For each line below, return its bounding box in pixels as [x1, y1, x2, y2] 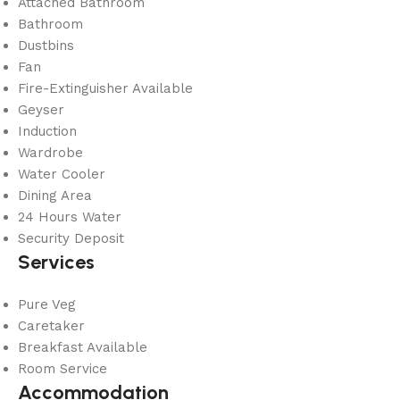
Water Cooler [18, 165, 105, 182]
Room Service [18, 360, 107, 377]
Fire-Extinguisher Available [18, 79, 193, 96]
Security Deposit [18, 229, 124, 246]
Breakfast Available [18, 338, 147, 355]
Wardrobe [18, 144, 83, 161]
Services [18, 249, 95, 274]
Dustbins [18, 37, 74, 54]
